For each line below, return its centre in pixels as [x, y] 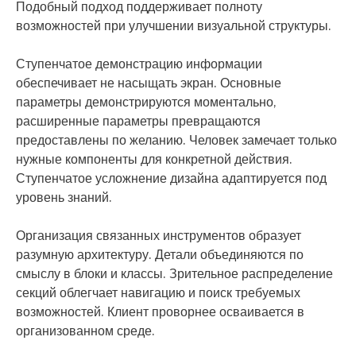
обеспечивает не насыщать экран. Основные [149, 83]
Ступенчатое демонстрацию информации [139, 64]
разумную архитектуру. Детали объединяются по [160, 255]
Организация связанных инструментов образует [159, 236]
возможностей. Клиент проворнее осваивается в [160, 312]
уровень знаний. [64, 197]
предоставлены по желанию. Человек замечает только [176, 140]
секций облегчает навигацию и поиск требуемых [158, 293]
